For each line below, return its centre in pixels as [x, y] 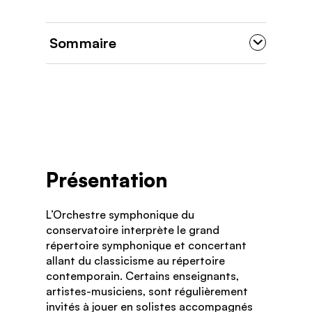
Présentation [107, 180]
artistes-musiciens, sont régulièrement [147, 291]
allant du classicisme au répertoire [135, 260]
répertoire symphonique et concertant [146, 245]
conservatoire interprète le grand [133, 229]
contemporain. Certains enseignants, [142, 275]
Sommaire [83, 42]
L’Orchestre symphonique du [120, 214]
